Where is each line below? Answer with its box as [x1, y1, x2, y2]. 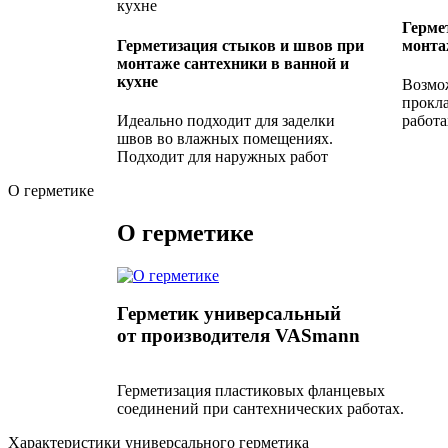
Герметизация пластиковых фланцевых [117, 382, 385, 400]
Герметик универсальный [117, 303, 341, 325]
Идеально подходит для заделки [117, 111, 335, 129]
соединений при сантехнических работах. [117, 400, 404, 418]
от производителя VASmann [117, 325, 360, 347]
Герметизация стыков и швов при [117, 36, 364, 54]
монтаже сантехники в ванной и [117, 54, 349, 72]
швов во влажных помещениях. [117, 129, 333, 147]
